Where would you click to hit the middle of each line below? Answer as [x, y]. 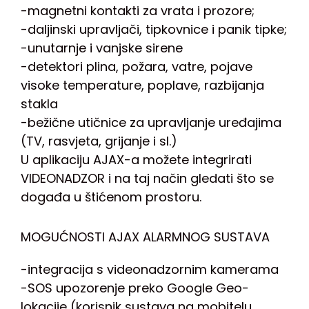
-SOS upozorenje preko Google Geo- [135, 288]
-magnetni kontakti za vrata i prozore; [138, 11]
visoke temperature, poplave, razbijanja [142, 86]
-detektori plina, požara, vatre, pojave [137, 67]
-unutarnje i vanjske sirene [102, 48]
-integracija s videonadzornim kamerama [150, 270]
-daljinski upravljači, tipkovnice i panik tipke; [154, 30]
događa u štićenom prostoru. [111, 197]
